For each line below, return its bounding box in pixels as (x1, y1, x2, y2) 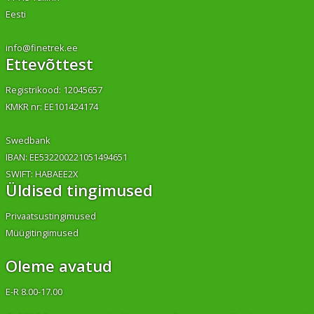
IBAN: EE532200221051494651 (6, 151, 128, 163)
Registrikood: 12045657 (6, 83, 102, 96)
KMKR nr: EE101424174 (6, 100, 98, 113)
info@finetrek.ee (6, 41, 78, 54)
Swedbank (6, 134, 50, 146)
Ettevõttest (6, 53, 93, 75)
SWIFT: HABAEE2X (6, 168, 78, 180)
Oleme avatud (6, 255, 112, 277)
